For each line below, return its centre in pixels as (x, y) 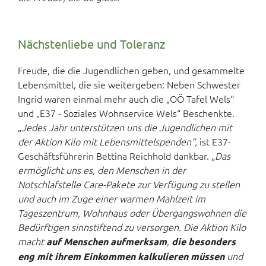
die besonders (204, 241)
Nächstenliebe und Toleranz (91, 44)
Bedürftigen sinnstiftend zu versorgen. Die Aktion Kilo (132, 227)
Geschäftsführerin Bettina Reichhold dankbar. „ (116, 156)
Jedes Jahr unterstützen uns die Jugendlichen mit (127, 127)
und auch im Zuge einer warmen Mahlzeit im (112, 198)
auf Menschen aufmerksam (107, 241)
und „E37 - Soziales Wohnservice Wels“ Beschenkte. (126, 113)
